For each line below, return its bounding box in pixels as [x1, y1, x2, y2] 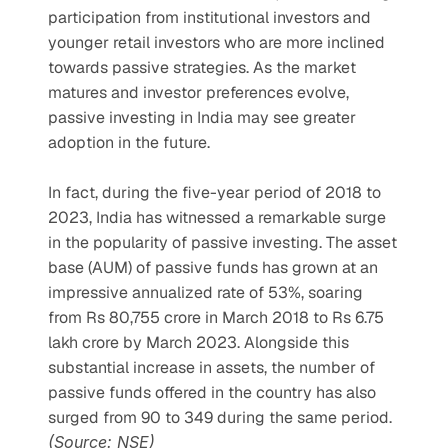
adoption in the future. [48, 132, 210, 153]
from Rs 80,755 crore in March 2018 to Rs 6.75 [48, 307, 384, 328]
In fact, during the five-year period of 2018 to [48, 182, 381, 203]
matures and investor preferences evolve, [48, 82, 349, 103]
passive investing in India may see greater [48, 107, 356, 128]
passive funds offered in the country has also [48, 382, 376, 403]
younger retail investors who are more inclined [48, 32, 385, 53]
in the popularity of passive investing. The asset [48, 232, 397, 253]
